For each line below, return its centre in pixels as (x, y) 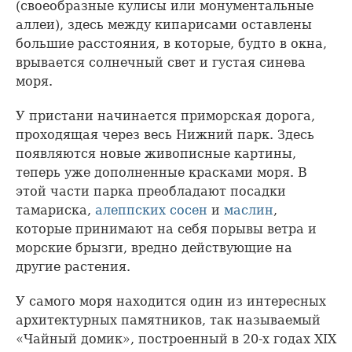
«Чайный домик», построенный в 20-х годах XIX (176, 339)
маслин (249, 210)
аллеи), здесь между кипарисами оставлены (164, 24)
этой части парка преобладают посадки (151, 191)
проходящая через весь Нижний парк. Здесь (165, 134)
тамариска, (55, 210)
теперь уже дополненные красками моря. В (161, 172)
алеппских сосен (151, 210)
